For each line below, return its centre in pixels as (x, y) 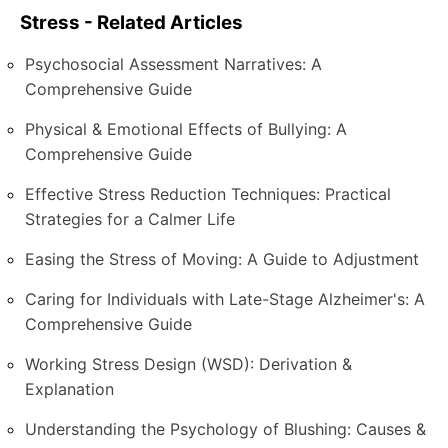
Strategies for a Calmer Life (130, 219)
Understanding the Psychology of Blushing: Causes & (225, 429)
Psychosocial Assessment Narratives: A (173, 64)
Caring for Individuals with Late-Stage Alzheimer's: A (225, 299)
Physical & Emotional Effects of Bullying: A (186, 129)
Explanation (69, 389)
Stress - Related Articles (131, 22)
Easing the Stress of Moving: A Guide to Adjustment (222, 259)
